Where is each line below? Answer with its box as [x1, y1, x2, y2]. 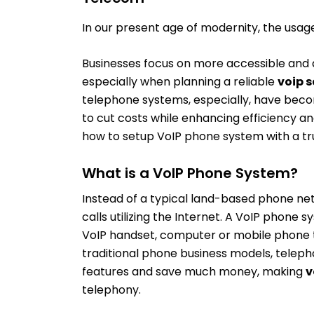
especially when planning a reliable [82, 74, 278, 90]
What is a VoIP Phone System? [82, 163, 298, 183]
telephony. [82, 282, 141, 298]
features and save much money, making [82, 264, 306, 280]
